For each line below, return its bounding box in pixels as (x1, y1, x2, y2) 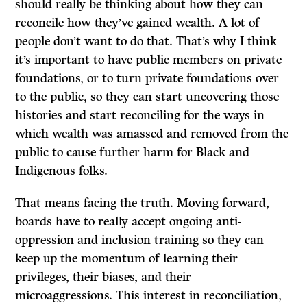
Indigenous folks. (15, 162, 108, 178)
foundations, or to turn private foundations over (15, 70, 280, 86)
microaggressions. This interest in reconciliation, (15, 287, 282, 303)
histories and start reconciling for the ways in (15, 107, 265, 123)
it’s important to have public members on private (15, 51, 282, 67)
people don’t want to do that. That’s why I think (15, 33, 278, 49)
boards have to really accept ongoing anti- (15, 213, 242, 229)
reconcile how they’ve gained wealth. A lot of (15, 14, 260, 30)
